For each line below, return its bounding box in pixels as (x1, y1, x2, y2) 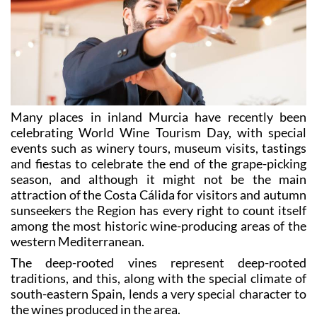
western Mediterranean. (11, 233, 144, 249)
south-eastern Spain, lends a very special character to (11, 285, 306, 301)
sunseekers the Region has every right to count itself (11, 202, 306, 218)
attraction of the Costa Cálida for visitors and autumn (11, 186, 306, 202)
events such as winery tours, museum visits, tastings (11, 139, 306, 156)
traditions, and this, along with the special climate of (11, 270, 306, 286)
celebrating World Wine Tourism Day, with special (11, 124, 306, 140)
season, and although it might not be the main (11, 171, 306, 187)
